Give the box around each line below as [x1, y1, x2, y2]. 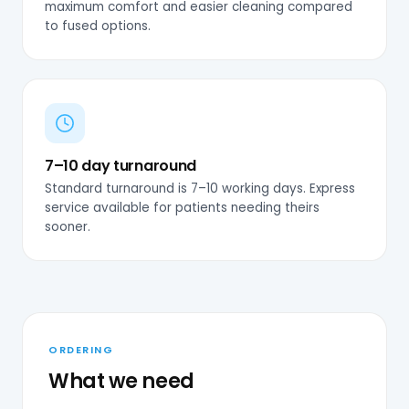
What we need [48, 366, 194, 395]
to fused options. [45, 16, 151, 35]
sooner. [45, 217, 90, 236]
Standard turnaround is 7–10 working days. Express [45, 179, 355, 197]
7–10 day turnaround [45, 154, 196, 176]
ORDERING [48, 341, 114, 357]
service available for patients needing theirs [45, 198, 320, 216]
